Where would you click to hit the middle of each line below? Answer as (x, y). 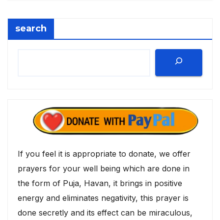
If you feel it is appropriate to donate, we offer (104, 153)
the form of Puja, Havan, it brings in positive (100, 183)
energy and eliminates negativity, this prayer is (103, 198)
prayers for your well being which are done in (104, 168)
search (31, 29)
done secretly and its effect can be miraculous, (105, 212)
